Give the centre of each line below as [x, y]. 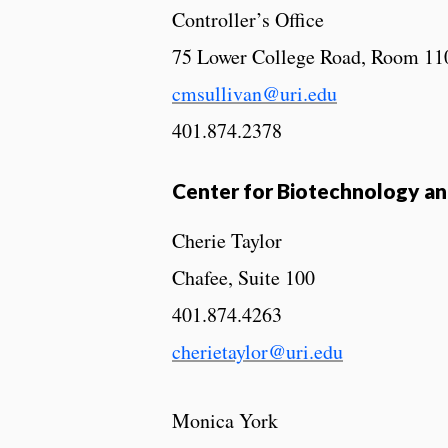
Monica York [225, 421]
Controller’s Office [248, 20]
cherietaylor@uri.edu [257, 352]
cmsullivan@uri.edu [254, 94]
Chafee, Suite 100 [243, 278]
